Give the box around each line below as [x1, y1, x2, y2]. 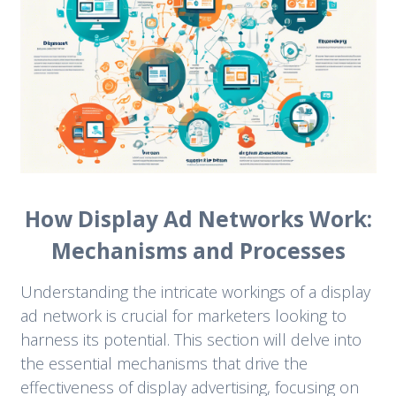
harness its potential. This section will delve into [19, 329, 362, 351]
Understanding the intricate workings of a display [19, 281, 370, 303]
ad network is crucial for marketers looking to [19, 305, 346, 327]
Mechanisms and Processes [50, 235, 346, 265]
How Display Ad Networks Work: [24, 203, 372, 233]
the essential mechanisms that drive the [19, 353, 308, 375]
